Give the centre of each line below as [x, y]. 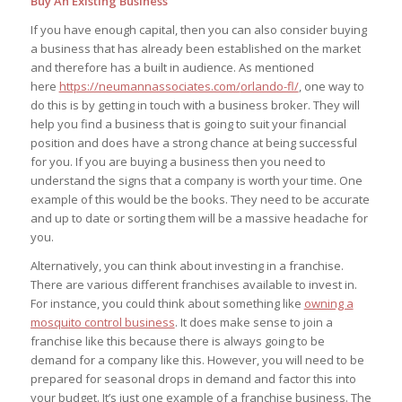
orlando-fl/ [269, 87]
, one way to [331, 87]
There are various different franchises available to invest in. [193, 285]
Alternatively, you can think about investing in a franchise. [187, 266]
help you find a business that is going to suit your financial [188, 124]
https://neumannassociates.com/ [149, 87]
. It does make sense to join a [253, 323]
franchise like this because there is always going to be [177, 341]
